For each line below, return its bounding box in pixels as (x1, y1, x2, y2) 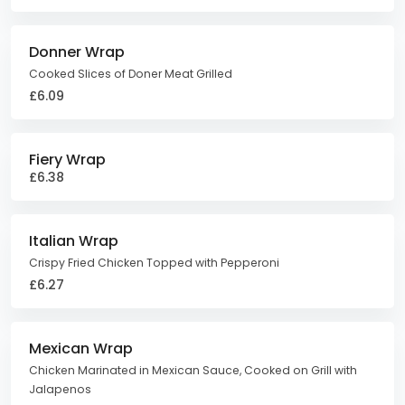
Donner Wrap (29, 42, 125, 62)
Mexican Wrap (29, 338, 133, 359)
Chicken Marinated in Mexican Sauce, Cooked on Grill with (29, 363, 357, 378)
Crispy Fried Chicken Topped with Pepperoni (29, 255, 279, 270)
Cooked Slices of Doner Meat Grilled (29, 66, 232, 81)
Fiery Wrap (29, 149, 106, 170)
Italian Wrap (29, 231, 118, 251)
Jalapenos (29, 381, 91, 397)
